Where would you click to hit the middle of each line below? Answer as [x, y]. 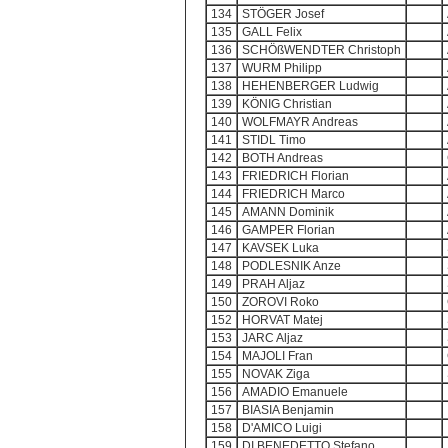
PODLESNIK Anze [291, 266]
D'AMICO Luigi [282, 428]
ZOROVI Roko [280, 302]
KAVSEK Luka [280, 248]
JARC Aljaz [272, 338]
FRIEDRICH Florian [295, 176]
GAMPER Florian [288, 230]
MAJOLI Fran [277, 356]
